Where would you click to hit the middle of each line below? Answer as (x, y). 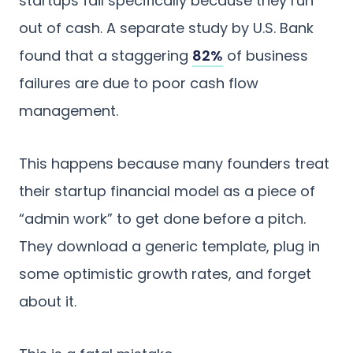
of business (266, 55)
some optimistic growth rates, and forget (165, 273)
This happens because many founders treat (174, 163)
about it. (48, 301)
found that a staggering (106, 55)
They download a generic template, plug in (169, 246)
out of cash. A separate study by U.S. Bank (166, 28)
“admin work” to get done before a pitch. (162, 218)
